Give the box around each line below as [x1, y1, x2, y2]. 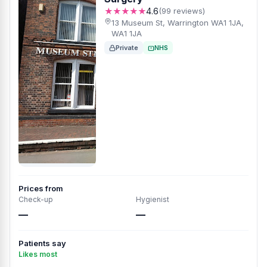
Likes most [18, 250, 57, 259]
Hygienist [136, 195, 169, 204]
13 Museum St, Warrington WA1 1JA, [111, 18, 244, 27]
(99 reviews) [159, 6, 205, 15]
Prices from [18, 184, 63, 193]
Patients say [18, 238, 66, 248]
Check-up [18, 195, 53, 204]
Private [116, 44, 138, 52]
